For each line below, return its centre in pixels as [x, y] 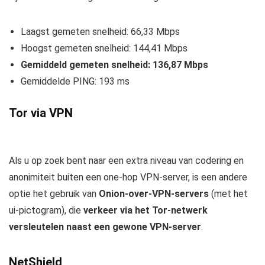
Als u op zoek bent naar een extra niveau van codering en [126, 160]
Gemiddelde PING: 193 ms [75, 81]
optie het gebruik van [54, 193]
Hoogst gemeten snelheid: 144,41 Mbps [104, 48]
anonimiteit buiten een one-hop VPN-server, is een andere [128, 177]
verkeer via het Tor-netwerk [146, 210]
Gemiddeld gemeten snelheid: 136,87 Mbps [114, 64]
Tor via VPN [41, 113]
